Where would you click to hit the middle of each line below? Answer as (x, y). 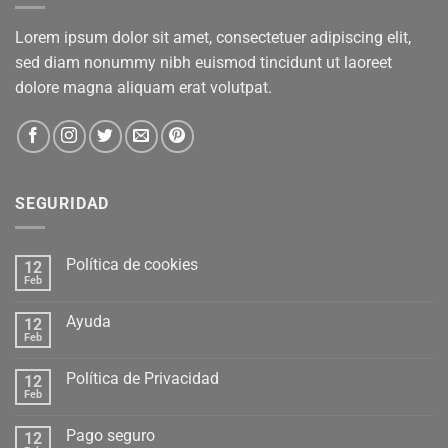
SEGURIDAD (62, 203)
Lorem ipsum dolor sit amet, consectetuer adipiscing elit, (213, 37)
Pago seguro (110, 436)
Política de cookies (132, 265)
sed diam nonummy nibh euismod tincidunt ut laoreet (203, 62)
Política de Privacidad (142, 379)
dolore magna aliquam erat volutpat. (143, 87)
